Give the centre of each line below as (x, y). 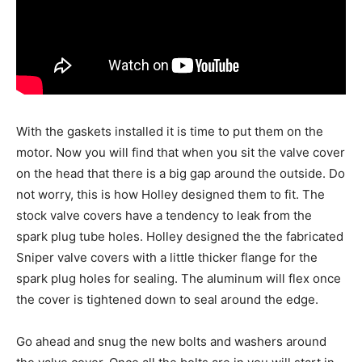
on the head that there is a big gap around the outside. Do (181, 174)
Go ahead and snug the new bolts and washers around (171, 342)
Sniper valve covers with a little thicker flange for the (167, 258)
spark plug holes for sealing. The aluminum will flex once (179, 279)
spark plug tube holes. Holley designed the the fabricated (180, 237)
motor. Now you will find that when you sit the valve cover (181, 153)
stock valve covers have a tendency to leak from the (164, 216)
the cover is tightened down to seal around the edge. (167, 300)
